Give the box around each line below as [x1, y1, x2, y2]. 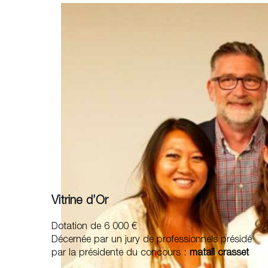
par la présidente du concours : [51, 248, 187, 258]
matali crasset [187, 248, 249, 258]
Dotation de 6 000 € [51, 221, 138, 232]
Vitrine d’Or [51, 195, 109, 208]
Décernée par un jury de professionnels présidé [51, 234, 252, 245]
